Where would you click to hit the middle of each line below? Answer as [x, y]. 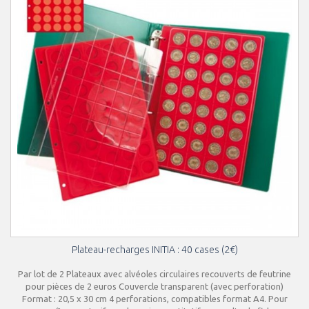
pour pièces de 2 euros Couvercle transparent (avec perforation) [154, 286]
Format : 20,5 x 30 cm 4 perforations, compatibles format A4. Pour [154, 299]
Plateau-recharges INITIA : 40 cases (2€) [154, 250]
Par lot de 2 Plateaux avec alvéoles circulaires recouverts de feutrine [154, 274]
